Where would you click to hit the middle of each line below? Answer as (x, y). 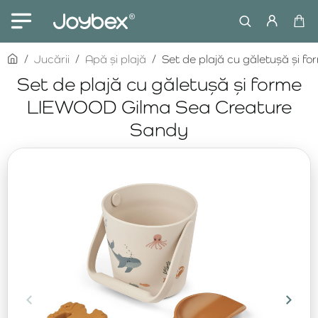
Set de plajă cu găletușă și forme (159, 84)
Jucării (52, 59)
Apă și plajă (116, 59)
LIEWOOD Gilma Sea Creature (159, 106)
